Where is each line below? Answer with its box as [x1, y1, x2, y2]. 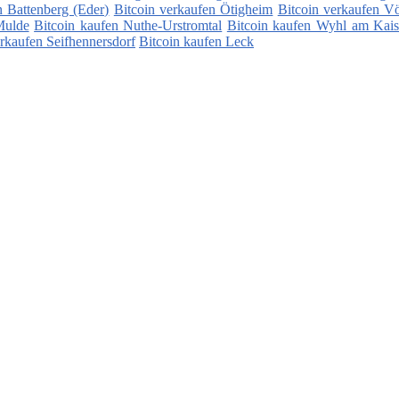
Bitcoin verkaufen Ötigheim [113, 2, 273, 18]
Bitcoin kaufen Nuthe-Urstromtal [34, 18, 223, 34]
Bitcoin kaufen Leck [139, 34, 254, 50]
